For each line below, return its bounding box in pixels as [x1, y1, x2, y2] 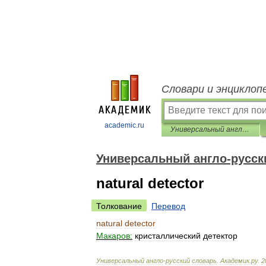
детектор [203, 231, 237, 240]
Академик [220, 257, 249, 264]
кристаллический [135, 231, 201, 240]
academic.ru [104, 121, 144, 129]
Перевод [151, 201, 185, 211]
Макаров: [96, 231, 132, 240]
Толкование [96, 201, 142, 211]
